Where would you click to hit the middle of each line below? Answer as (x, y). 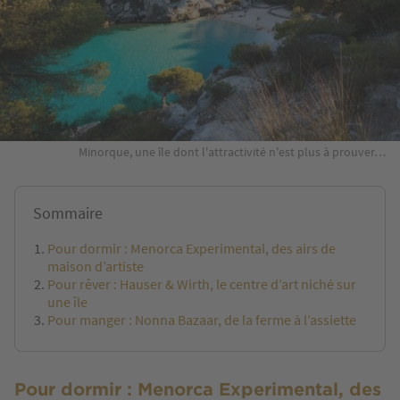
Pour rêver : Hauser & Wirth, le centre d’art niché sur (202, 284)
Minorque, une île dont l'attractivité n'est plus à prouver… (232, 152)
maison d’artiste (96, 267)
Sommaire (68, 213)
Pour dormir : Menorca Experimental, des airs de (192, 249)
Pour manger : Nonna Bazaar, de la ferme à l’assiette (202, 320)
